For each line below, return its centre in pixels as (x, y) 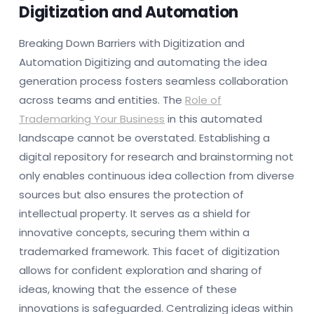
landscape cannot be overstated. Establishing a (144, 137)
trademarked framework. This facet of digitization (149, 251)
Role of (203, 100)
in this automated (213, 118)
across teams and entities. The (102, 100)
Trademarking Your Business (92, 118)
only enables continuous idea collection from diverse (157, 175)
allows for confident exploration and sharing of (141, 270)
